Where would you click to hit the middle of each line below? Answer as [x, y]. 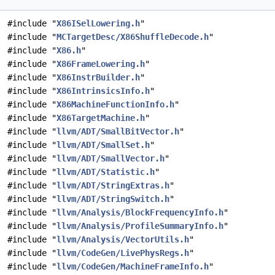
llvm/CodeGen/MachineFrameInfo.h [133, 266]
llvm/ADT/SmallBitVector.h [118, 131]
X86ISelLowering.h [98, 23]
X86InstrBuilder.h [98, 77]
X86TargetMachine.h [101, 118]
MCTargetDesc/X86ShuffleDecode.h [133, 37]
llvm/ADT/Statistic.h [106, 172]
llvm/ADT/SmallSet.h [103, 145]
